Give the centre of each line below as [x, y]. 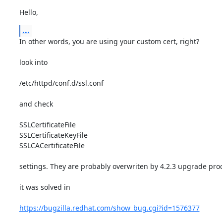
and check [37, 104]
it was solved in [46, 187]
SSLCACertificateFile [53, 145]
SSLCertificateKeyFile [54, 135]
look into [34, 62]
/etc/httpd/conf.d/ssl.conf [62, 83]
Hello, [28, 12]
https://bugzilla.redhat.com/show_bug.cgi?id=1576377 [109, 208]
